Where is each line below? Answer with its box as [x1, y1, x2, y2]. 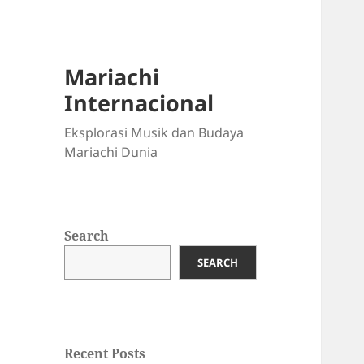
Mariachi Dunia [64, 143, 158, 162]
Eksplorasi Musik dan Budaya [64, 123, 245, 142]
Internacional [64, 88, 214, 119]
